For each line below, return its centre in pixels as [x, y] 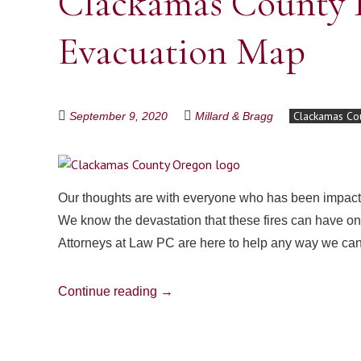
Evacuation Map [182, 52]
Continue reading [109, 291]
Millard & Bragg [234, 116]
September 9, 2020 [118, 116]
